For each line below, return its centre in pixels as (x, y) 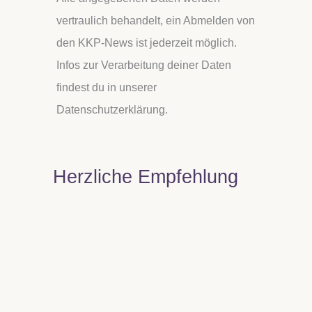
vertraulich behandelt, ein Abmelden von (156, 20)
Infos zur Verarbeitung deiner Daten (144, 65)
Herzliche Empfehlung (146, 176)
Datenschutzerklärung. (112, 109)
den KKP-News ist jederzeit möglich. (147, 42)
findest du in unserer (107, 87)
